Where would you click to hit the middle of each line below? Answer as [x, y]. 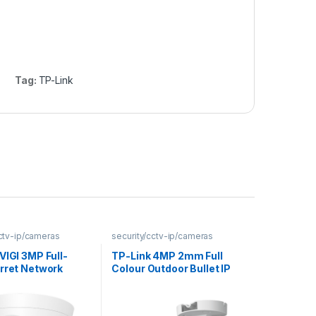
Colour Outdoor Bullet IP [171, 268]
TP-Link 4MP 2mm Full [167, 255]
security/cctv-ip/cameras [163, 236]
